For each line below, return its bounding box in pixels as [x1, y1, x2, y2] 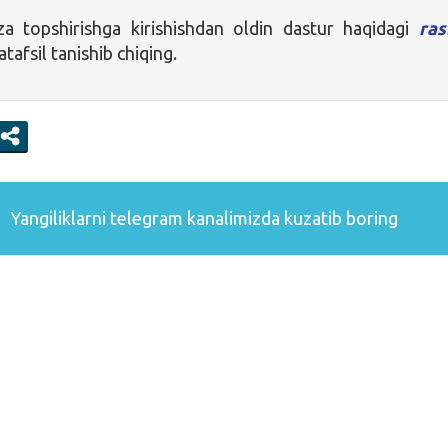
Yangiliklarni [5, 207, 110, 228]
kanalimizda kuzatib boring [182, 207, 398, 228]
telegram [109, 207, 183, 228]
